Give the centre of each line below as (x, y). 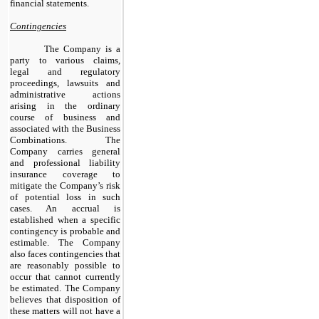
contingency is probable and (65, 231)
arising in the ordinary (65, 105)
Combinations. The (65, 140)
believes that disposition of (65, 299)
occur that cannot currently (65, 276)
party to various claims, (65, 60)
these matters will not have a (65, 310)
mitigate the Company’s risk (65, 185)
